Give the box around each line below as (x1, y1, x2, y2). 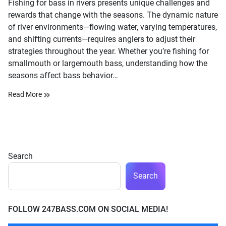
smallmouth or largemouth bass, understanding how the (8, 58, 207, 68)
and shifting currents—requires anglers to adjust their (8, 34, 195, 44)
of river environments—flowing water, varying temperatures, (8, 22, 217, 32)
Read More (8, 90, 43, 98)
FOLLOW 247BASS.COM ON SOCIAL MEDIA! (8, 204, 168, 214)
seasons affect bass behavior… (8, 70, 118, 80)
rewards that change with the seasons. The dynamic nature (8, 10, 218, 20)
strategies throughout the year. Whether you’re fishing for (8, 46, 209, 56)
